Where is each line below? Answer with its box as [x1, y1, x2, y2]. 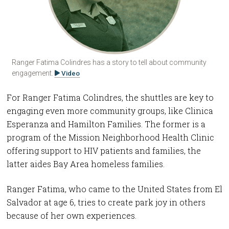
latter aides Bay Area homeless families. [6, 158, 165, 169]
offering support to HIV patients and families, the [6, 145, 201, 156]
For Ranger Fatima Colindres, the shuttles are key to [6, 91, 214, 103]
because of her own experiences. [6, 210, 136, 221]
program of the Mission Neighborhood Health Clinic [6, 131, 214, 143]
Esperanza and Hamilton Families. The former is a [6, 118, 205, 129]
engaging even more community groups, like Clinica [6, 105, 213, 116]
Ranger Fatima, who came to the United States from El [6, 183, 222, 194]
